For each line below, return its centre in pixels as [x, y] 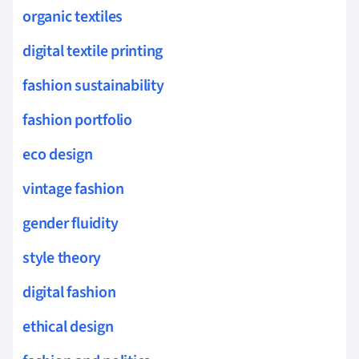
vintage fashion [73, 189]
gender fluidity [71, 223]
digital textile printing [93, 51]
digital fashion [69, 292]
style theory [62, 258]
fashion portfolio [77, 120]
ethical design [68, 327]
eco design [58, 154]
